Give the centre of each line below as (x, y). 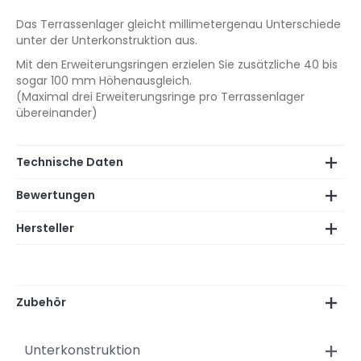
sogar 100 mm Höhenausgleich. (104, 81)
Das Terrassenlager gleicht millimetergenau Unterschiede (178, 24)
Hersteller (45, 228)
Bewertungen (56, 195)
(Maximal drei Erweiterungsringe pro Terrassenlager (160, 97)
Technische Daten (70, 162)
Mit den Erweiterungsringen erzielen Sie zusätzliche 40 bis (177, 64)
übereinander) (57, 113)
